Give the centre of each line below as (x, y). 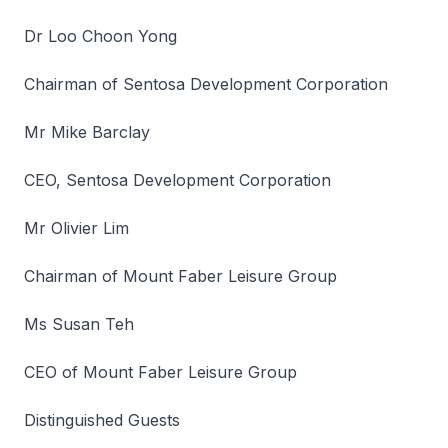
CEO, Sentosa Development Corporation (177, 180)
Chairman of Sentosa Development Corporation (206, 84)
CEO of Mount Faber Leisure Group (160, 372)
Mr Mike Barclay (87, 132)
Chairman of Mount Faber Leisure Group (180, 276)
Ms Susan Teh (79, 324)
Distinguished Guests (102, 420)
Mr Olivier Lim (76, 228)
